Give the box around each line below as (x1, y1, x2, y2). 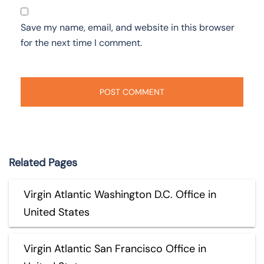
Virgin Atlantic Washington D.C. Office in (24, 187, 216, 202)
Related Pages (9, 155, 77, 170)
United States (24, 204, 90, 219)
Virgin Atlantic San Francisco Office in (24, 241, 206, 256)
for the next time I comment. (21, 36, 142, 49)
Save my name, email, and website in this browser (21, 21, 235, 34)
